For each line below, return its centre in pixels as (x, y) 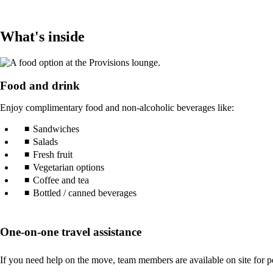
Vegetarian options (69, 168)
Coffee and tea (61, 180)
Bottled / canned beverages (85, 193)
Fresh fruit (53, 155)
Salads (45, 142)
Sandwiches (56, 129)
